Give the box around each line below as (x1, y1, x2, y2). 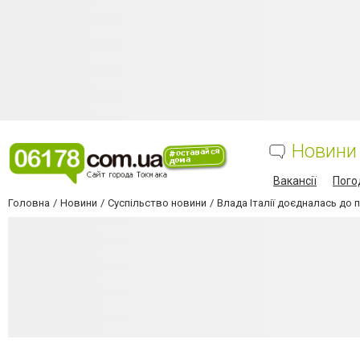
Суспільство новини (108, 197, 207, 209)
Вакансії (273, 174, 317, 187)
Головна (8, 197, 50, 209)
